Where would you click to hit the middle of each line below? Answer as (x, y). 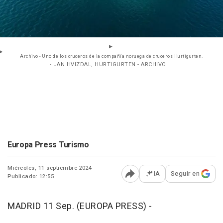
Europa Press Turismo (48, 145)
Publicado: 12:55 (31, 177)
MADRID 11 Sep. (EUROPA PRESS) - (80, 207)
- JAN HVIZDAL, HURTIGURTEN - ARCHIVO (108, 65)
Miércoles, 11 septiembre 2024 (50, 168)
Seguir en (185, 174)
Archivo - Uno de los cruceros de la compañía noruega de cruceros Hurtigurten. (111, 57)
